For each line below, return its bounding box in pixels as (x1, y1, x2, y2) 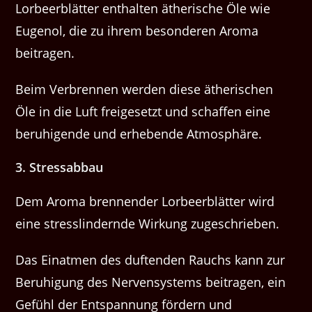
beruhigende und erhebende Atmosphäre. (15, 125, 263, 143)
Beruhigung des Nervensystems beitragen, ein (15, 274, 286, 291)
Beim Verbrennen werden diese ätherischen (15, 81, 274, 98)
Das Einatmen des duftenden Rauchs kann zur (15, 251, 286, 269)
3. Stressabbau (15, 159, 104, 176)
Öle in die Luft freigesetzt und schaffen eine (15, 103, 271, 120)
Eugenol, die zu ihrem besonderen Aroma (15, 22, 259, 40)
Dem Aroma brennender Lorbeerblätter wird (15, 193, 275, 210)
